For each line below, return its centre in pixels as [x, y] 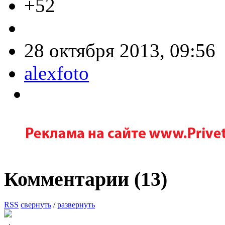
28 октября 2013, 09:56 [120, 50]
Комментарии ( [72, 179]
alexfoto [57, 73]
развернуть [76, 205]
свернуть [36, 205]
